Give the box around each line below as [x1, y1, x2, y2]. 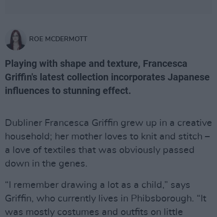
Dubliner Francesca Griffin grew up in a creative [5, 118, 212, 128]
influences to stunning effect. [5, 85, 131, 96]
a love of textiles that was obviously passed [5, 145, 195, 155]
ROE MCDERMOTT [29, 36, 87, 43]
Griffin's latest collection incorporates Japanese [5, 71, 210, 83]
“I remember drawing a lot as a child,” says [5, 180, 190, 190]
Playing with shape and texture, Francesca [5, 58, 187, 69]
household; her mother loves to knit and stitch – [5, 132, 210, 141]
